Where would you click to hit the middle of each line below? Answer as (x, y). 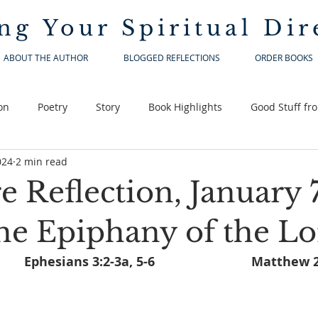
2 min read (42, 161)
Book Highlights (185, 106)
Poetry (53, 106)
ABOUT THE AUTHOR (46, 57)
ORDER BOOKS (284, 57)
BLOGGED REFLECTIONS (171, 57)
